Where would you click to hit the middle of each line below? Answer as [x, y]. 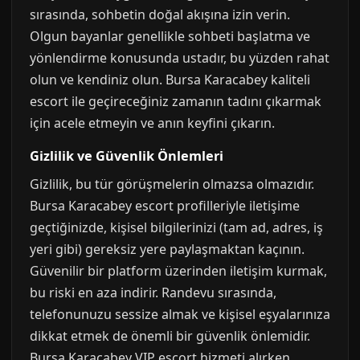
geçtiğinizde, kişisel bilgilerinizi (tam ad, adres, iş [176, 227]
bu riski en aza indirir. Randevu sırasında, [153, 292]
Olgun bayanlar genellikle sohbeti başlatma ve [170, 36]
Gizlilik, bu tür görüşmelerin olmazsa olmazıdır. [172, 184]
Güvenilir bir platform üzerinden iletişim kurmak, [178, 271]
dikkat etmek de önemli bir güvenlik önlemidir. [170, 336]
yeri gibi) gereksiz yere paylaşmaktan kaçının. [167, 249]
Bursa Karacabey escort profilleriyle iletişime [165, 206]
